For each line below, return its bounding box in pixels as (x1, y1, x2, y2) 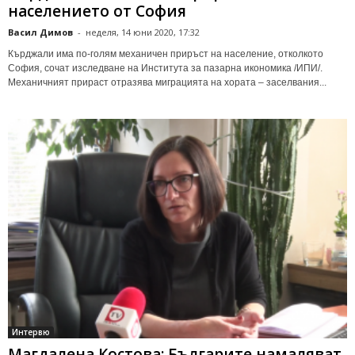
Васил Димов (8, 25, 73, 38)
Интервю (12, 326, 50, 338)
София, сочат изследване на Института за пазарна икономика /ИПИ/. (8, 62, 323, 74)
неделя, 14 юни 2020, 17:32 (86, 25, 200, 38)
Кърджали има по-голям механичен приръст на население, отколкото (8, 48, 323, 59)
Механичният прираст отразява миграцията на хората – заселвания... (8, 76, 326, 88)
